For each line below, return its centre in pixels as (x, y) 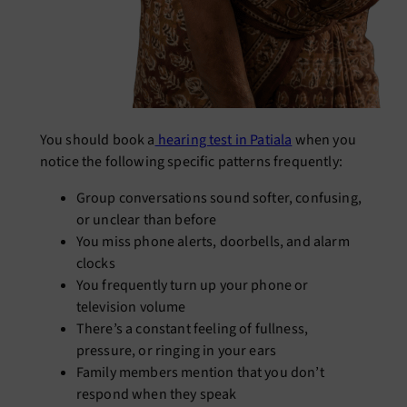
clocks (95, 263)
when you (324, 139)
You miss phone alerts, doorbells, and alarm (213, 241)
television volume (131, 307)
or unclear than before (146, 219)
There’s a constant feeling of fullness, (192, 328)
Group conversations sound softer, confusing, (218, 198)
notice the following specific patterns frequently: (191, 161)
